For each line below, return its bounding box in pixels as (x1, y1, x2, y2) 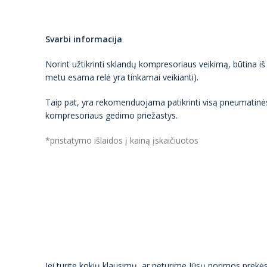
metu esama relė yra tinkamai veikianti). (45, 72, 198, 83)
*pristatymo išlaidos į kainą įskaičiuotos (45, 135, 198, 146)
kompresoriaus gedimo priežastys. (45, 110, 178, 121)
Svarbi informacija (45, 33, 122, 45)
